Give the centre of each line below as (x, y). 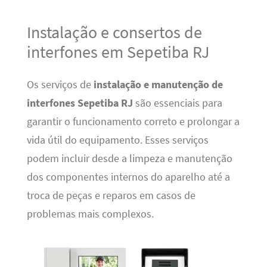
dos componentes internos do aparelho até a (128, 177)
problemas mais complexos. (90, 214)
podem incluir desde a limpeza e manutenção (129, 158)
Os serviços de (60, 84)
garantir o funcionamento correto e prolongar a (133, 121)
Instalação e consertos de (114, 32)
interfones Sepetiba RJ (80, 103)
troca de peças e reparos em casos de (111, 195)
